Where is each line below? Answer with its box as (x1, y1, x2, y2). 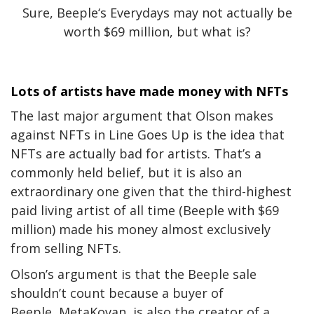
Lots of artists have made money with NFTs (11, 82, 288, 100)
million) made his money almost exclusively (11, 220, 271, 238)
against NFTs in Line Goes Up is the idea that (11, 125, 285, 143)
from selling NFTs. (11, 239, 121, 257)
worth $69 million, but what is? (63, 22, 251, 40)
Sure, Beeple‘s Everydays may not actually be (22, 4, 292, 21)
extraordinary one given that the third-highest (11, 182, 292, 200)
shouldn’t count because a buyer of (11, 284, 224, 301)
